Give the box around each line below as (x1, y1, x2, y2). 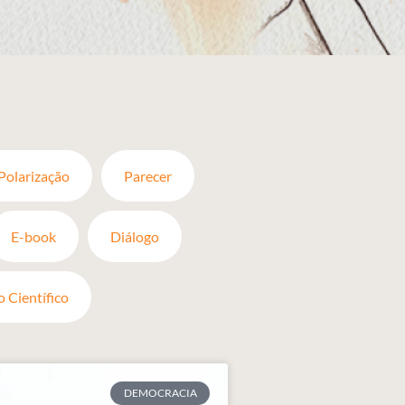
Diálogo (110, 228, 159, 245)
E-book (11, 228, 56, 245)
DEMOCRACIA (123, 386, 197, 400)
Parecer (124, 167, 172, 184)
